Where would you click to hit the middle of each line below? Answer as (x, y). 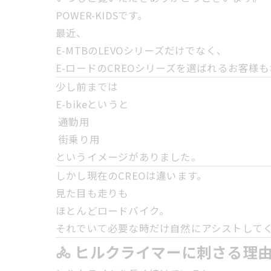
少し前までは (87, 87)
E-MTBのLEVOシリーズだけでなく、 (141, 50)
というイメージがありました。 (129, 157)
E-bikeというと (92, 104)
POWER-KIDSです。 (102, 15)
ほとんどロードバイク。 (113, 211)
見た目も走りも (92, 193)
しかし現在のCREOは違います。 (132, 175)
